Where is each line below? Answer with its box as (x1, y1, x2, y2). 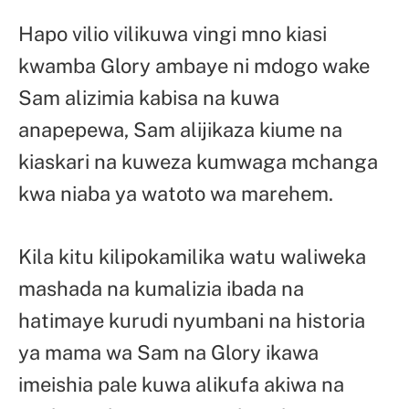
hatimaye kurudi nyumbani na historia (18, 309, 365, 333)
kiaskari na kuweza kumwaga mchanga (18, 150, 378, 174)
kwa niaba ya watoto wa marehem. (18, 182, 333, 206)
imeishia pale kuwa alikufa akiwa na (18, 372, 344, 397)
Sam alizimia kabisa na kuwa (18, 86, 279, 110)
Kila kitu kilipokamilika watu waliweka (18, 245, 366, 269)
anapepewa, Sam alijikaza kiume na (18, 118, 342, 142)
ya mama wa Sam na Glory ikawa (18, 341, 319, 365)
